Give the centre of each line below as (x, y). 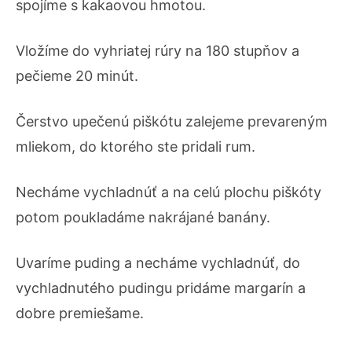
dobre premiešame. (80, 313)
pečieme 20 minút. (77, 76)
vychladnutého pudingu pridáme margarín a (161, 288)
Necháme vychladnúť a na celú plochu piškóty (169, 192)
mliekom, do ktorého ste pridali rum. (136, 147)
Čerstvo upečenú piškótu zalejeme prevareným (172, 122)
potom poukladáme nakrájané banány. (143, 218)
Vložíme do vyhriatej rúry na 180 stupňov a (158, 51)
